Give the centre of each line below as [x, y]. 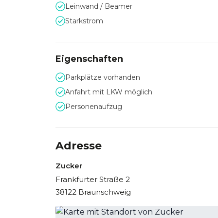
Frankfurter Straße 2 [93, 179]
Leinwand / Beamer [99, 6]
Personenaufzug [94, 107]
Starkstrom [84, 21]
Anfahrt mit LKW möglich [109, 92]
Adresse [79, 146]
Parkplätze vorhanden [103, 77]
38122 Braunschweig [93, 192]
